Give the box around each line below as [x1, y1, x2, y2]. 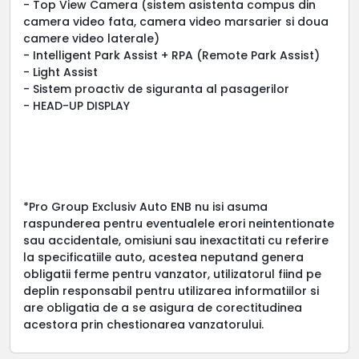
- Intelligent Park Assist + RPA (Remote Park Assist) [23, 46, 320, 63]
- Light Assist [23, 63, 98, 80]
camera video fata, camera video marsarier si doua [23, 13, 329, 30]
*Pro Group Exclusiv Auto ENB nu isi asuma [23, 198, 268, 215]
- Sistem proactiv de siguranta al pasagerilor [23, 80, 289, 97]
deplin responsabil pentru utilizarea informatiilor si [23, 282, 319, 299]
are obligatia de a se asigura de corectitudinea [23, 299, 302, 316]
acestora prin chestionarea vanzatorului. [23, 316, 264, 333]
